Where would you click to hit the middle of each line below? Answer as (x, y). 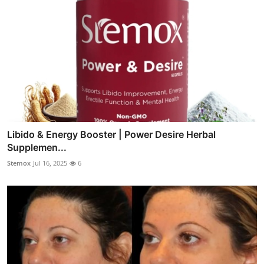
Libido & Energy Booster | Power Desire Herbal (111, 135)
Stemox (19, 163)
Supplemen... (37, 148)
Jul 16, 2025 (50, 163)
